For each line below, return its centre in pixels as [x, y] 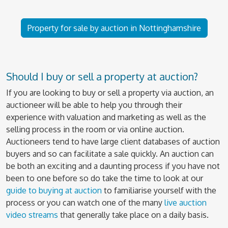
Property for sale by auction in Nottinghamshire [114, 28]
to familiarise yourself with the [159, 190]
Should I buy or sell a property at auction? [102, 76]
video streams [32, 215]
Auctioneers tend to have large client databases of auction [113, 141]
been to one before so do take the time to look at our [105, 178]
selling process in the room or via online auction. [95, 129]
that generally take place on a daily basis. [133, 215]
